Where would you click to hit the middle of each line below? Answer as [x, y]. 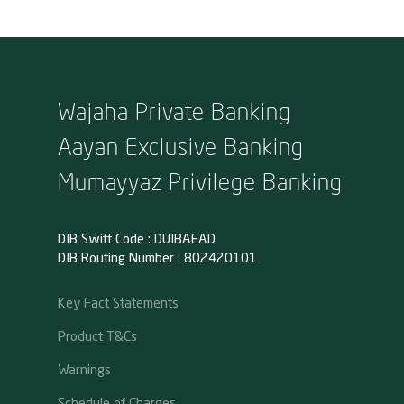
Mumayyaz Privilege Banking [200, 180]
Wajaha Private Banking [174, 110]
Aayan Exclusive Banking [180, 145]
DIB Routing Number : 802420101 [157, 259]
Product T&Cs [97, 335]
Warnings [84, 368]
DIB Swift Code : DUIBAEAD [136, 240]
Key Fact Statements [118, 302]
